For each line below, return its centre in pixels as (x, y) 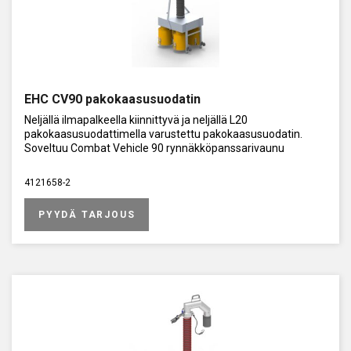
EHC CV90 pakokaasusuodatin (112, 99)
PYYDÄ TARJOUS (87, 214)
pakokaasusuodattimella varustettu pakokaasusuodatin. (163, 134)
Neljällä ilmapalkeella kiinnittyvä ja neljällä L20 (136, 119)
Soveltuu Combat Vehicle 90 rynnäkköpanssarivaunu (154, 148)
